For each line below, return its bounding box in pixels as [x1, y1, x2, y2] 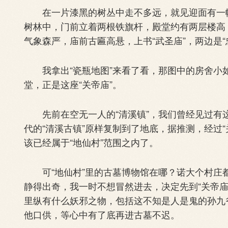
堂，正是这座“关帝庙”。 [24, 77, 122, 91]
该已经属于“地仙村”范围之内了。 [24, 135, 158, 149]
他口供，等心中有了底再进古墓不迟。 [24, 207, 180, 221]
